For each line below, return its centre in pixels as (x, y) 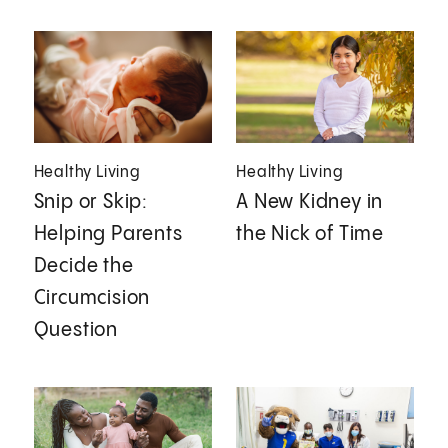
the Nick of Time (310, 234)
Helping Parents (108, 234)
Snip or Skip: (91, 202)
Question (76, 330)
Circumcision (92, 298)
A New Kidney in (310, 202)
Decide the (83, 266)
